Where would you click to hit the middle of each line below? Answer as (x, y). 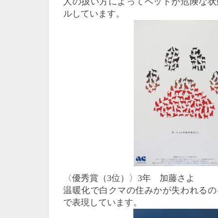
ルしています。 (94, 14)
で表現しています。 (103, 202)
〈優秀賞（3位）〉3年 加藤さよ (129, 178)
